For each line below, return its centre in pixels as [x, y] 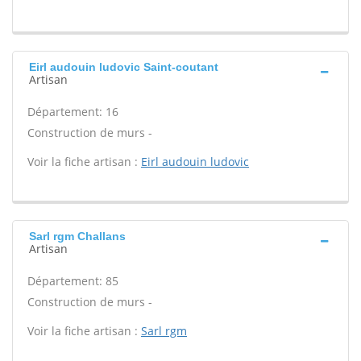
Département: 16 [73, 112]
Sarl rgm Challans [77, 236]
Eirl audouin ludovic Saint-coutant [124, 67]
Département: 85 [73, 281]
